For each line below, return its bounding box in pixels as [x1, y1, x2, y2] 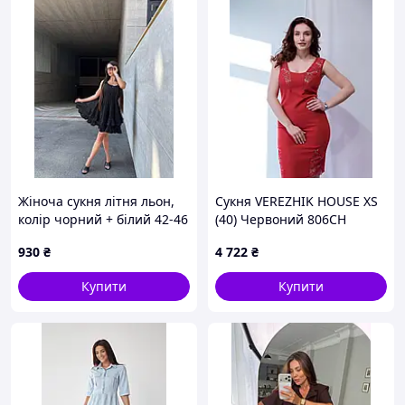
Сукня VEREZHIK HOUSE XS [215, 193, 378, 210]
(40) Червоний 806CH [215, 211, 346, 228]
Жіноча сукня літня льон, [18, 193, 174, 210]
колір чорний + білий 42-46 [18, 211, 188, 228]
